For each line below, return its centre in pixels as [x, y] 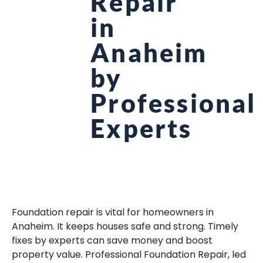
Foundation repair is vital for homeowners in [113, 213]
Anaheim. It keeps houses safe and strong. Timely [125, 227]
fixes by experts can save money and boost [112, 241]
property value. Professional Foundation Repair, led [129, 255]
